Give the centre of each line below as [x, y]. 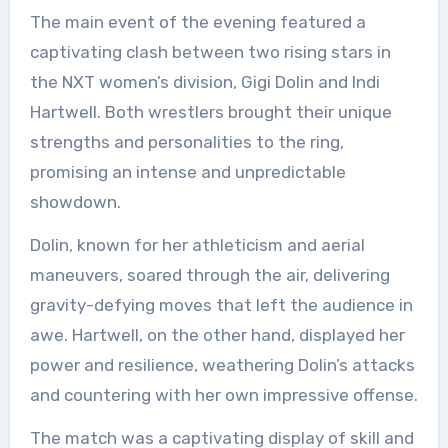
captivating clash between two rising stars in [210, 52]
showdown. [75, 202]
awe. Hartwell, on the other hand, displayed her [217, 335]
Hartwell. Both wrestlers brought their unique [210, 112]
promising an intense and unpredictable [187, 172]
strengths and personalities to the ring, [186, 142]
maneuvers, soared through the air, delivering [209, 275]
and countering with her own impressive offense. [223, 395]
